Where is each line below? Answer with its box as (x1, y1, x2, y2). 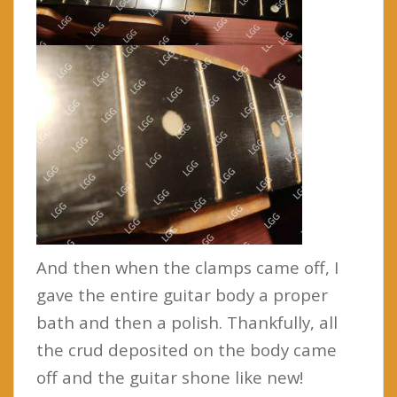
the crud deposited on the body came (36, 338, 337, 361)
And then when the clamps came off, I (36, 255, 339, 278)
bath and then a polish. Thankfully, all (36, 310, 338, 333)
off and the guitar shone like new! (36, 365, 303, 388)
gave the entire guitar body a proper (36, 283, 328, 306)
